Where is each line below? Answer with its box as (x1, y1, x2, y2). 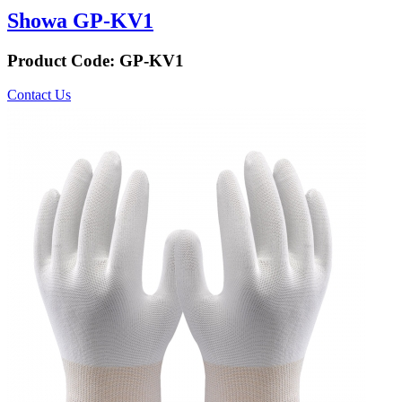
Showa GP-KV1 (7, 8, 153, 32)
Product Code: (7, 50, 119, 70)
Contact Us (7, 87, 71, 103)
